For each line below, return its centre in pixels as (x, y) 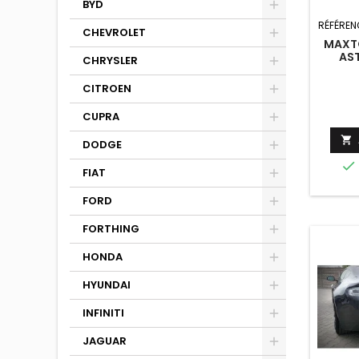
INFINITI (103, 313)
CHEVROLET (114, 32)
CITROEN (107, 89)
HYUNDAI (107, 285)
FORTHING (111, 229)
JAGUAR (105, 341)
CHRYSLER (110, 61)
